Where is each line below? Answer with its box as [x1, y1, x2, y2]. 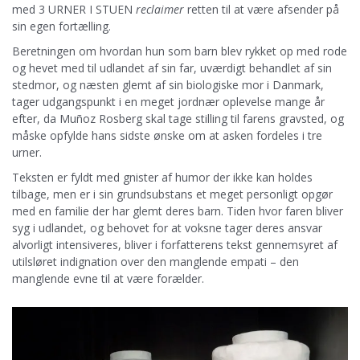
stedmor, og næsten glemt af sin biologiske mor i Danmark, [12, 76, 324, 92]
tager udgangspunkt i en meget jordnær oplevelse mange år [12, 93, 325, 109]
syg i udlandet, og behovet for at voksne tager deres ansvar [12, 219, 322, 235]
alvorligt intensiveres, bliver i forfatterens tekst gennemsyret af [12, 236, 337, 252]
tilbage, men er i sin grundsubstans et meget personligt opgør [12, 186, 333, 202]
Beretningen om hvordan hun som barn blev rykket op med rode [12, 43, 347, 59]
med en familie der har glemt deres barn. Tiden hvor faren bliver [12, 202, 343, 219]
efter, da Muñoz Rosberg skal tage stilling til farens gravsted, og [12, 110, 344, 126]
